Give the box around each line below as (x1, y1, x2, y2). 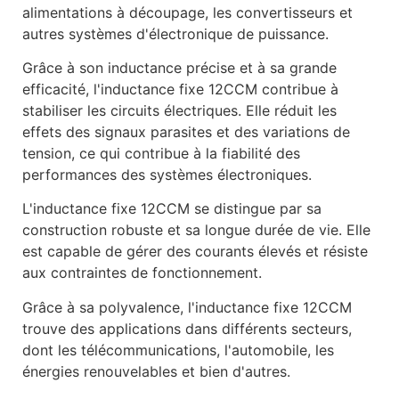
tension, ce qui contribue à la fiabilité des (22, 144, 300, 163)
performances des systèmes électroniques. (22, 166, 312, 184)
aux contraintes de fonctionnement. (22, 264, 262, 282)
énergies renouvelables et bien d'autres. (22, 362, 290, 380)
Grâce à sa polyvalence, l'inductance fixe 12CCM (22, 297, 352, 316)
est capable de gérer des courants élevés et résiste (22, 242, 368, 261)
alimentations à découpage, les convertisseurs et (22, 3, 353, 21)
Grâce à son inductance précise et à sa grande (22, 59, 337, 77)
